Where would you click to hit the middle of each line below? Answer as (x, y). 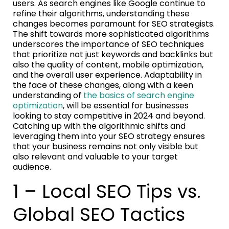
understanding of (48, 95)
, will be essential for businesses (126, 105)
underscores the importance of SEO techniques (108, 44)
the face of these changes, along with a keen (103, 85)
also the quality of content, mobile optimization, (108, 64)
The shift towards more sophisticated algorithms (111, 34)
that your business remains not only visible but (106, 146)
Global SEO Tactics (99, 214)
